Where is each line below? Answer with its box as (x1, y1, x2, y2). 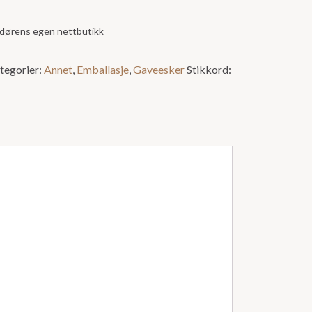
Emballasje (77, 63, 130, 77)
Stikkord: (187, 63, 232, 77)
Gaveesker (133, 63, 185, 77)
